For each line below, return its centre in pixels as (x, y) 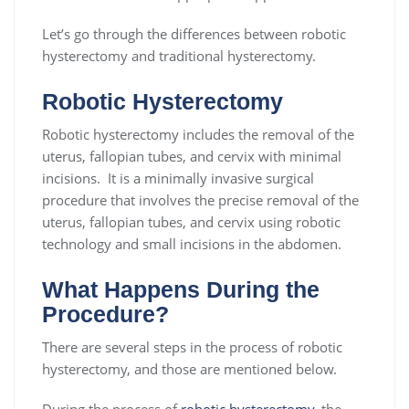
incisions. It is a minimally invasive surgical (178, 178)
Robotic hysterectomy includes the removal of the (198, 135)
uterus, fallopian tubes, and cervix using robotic (191, 222)
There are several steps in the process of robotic (192, 347)
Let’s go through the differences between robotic (194, 34)
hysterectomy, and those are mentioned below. (189, 369)
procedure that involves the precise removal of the (200, 200)
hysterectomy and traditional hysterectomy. (179, 56)
